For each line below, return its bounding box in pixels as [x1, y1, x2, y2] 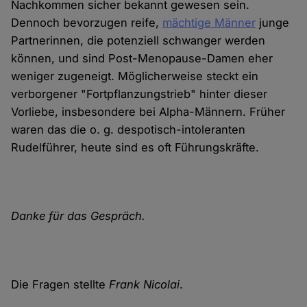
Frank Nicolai [109, 278, 180, 292]
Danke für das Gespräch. [11, 209, 146, 223]
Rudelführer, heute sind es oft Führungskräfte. [11, 140, 260, 155]
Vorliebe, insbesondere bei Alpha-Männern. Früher [11, 105, 286, 119]
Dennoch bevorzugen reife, [11, 16, 163, 30]
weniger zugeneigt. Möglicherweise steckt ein [11, 69, 259, 84]
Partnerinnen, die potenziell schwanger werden [11, 34, 266, 48]
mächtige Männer [162, 16, 256, 30]
